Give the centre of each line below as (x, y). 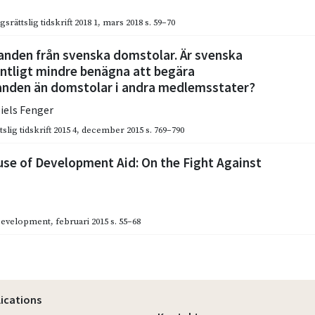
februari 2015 (82, 222)
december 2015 (113, 130)
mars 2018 (123, 23)
